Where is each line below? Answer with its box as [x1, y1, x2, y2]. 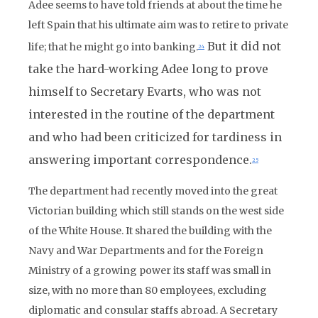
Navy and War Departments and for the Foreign [28, 244, 263, 257]
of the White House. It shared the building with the [28, 224, 272, 237]
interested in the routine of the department [28, 107, 275, 121]
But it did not [204, 39, 281, 53]
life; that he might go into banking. [28, 40, 198, 53]
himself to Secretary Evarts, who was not [28, 84, 261, 99]
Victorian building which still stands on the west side [28, 204, 284, 217]
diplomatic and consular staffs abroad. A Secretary [28, 304, 278, 317]
